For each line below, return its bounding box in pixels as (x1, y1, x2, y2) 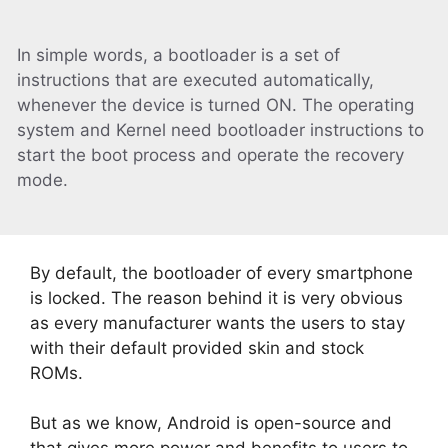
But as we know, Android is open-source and (30, 413, 392, 433)
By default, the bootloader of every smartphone (30, 262, 413, 283)
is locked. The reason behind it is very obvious (30, 287, 403, 308)
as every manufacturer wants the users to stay (30, 312, 405, 333)
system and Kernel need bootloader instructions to (17, 119, 424, 140)
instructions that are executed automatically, (17, 69, 374, 90)
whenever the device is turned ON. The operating (17, 94, 414, 115)
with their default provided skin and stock (30, 337, 364, 358)
